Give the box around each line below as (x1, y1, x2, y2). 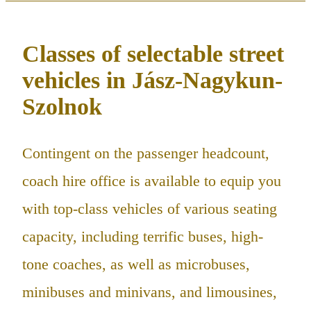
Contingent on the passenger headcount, (22, 144, 269, 162)
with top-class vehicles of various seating (22, 200, 277, 217)
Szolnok (22, 94, 102, 120)
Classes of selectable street (22, 41, 284, 67)
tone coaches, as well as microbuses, (22, 255, 250, 273)
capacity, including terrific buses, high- (22, 228, 263, 245)
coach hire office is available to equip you (22, 172, 281, 190)
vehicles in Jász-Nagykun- (22, 67, 283, 94)
